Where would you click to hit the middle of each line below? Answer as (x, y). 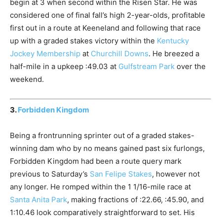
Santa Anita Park (38, 199)
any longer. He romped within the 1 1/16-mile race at (100, 186)
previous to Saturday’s (50, 174)
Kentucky (173, 41)
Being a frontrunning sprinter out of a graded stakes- (102, 135)
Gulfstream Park (147, 67)
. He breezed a (174, 54)
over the (190, 67)
